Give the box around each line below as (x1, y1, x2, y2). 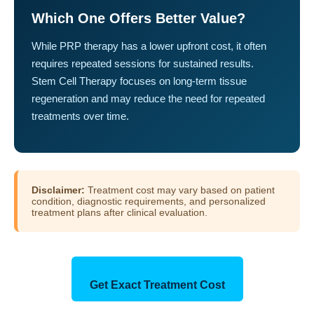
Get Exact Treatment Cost (89, 278, 225, 291)
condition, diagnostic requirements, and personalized (32, 195, 266, 207)
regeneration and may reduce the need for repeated (32, 92, 265, 104)
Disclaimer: (32, 184, 85, 196)
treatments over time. (32, 109, 129, 122)
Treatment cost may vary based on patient (85, 184, 275, 196)
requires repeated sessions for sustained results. (32, 57, 254, 69)
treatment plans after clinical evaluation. (32, 206, 207, 218)
